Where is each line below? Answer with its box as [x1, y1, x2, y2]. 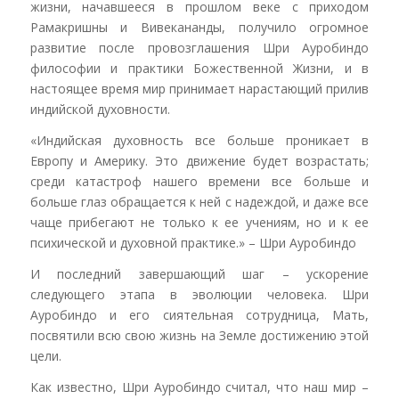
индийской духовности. [29, 101, 174, 118]
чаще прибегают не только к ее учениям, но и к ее [29, 213, 370, 231]
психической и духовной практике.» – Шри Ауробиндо [29, 233, 356, 251]
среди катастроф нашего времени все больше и [29, 172, 370, 190]
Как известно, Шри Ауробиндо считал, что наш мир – [29, 378, 370, 395]
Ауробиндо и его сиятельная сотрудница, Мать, [29, 305, 370, 323]
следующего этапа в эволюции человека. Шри [29, 285, 370, 303]
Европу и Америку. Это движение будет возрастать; [29, 151, 370, 169]
